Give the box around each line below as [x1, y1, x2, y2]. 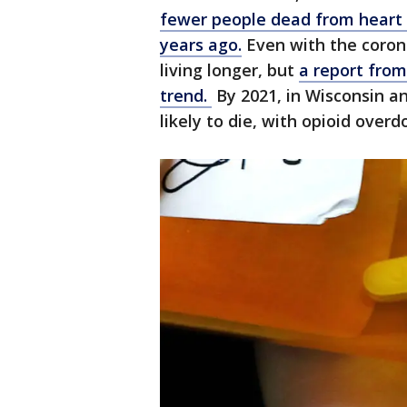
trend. [160, 84, 212, 106]
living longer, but [160, 59, 299, 81]
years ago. [160, 34, 242, 55]
